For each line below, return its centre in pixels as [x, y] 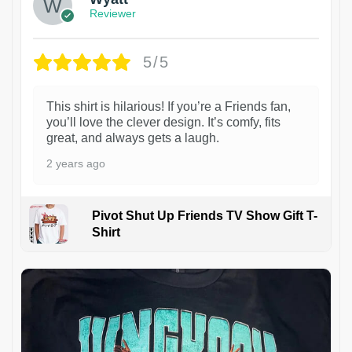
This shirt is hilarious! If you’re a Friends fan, [169, 106]
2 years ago [76, 163]
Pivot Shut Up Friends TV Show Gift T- [204, 215]
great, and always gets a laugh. [133, 137]
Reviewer [113, 14]
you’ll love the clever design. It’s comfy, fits [163, 122]
